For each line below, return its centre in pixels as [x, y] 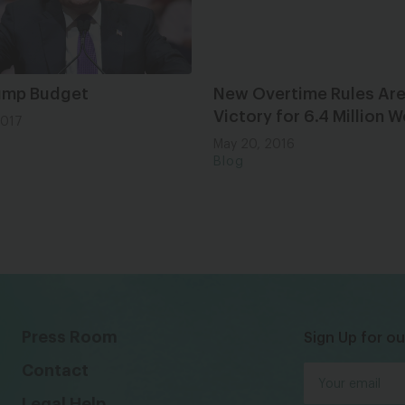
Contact [55, 370]
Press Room [69, 337]
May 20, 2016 [254, 144]
